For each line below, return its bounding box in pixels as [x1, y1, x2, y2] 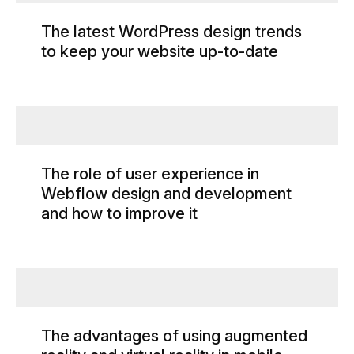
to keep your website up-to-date [41, 41, 278, 61]
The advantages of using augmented [41, 326, 307, 345]
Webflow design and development [41, 183, 292, 203]
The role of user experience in [41, 164, 259, 183]
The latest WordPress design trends [41, 21, 302, 41]
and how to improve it [41, 203, 198, 223]
